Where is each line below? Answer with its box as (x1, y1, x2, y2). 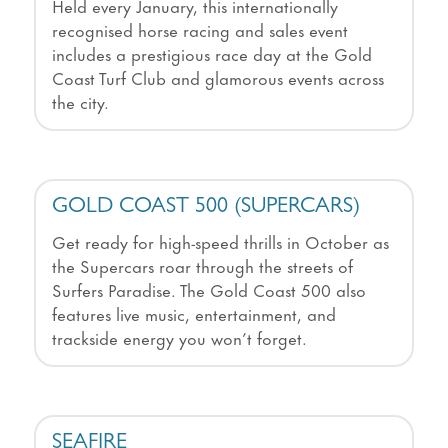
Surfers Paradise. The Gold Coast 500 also (51, 276, 366, 303)
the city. (51, 88, 109, 115)
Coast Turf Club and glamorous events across (51, 64, 384, 91)
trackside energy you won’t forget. (51, 324, 307, 351)
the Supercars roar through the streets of (51, 252, 353, 279)
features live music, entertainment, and (51, 300, 336, 327)
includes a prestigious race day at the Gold (51, 40, 372, 67)
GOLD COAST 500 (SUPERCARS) (51, 197, 360, 220)
